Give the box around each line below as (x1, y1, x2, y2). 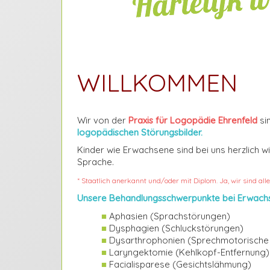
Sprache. (77, 156, 114, 168)
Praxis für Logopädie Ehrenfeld (128, 114, 257, 126)
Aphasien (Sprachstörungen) (107, 210, 230, 222)
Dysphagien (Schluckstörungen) (107, 222, 243, 234)
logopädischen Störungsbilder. (77, 126, 202, 138)
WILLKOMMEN (77, 67, 237, 98)
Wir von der (77, 114, 128, 126)
